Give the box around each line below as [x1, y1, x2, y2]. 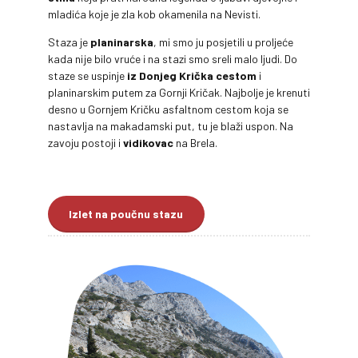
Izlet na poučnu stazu [69, 206, 184, 221]
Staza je [48, 35, 90, 50]
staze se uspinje [48, 69, 125, 83]
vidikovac [123, 136, 173, 150]
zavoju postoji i [48, 136, 123, 150]
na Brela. [173, 136, 217, 150]
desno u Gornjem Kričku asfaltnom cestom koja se [48, 102, 288, 117]
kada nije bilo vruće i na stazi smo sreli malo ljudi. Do [48, 52, 297, 66]
